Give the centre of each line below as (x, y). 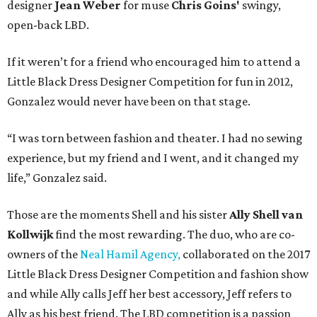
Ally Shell (255, 215)
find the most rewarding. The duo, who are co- (175, 235)
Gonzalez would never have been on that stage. (129, 102)
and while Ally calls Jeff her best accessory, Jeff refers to (149, 294)
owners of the (42, 254)
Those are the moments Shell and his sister (118, 215)
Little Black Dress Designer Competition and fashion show (158, 274)
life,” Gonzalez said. (57, 178)
